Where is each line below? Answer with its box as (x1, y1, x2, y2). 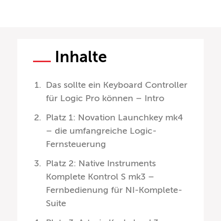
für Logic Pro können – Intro (46, 93, 165, 104)
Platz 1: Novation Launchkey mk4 (46, 112, 184, 123)
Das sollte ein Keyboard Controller (46, 80, 188, 90)
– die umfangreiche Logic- (46, 126, 157, 136)
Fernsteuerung (46, 139, 107, 149)
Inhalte (55, 48, 107, 66)
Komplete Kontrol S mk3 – (46, 172, 155, 182)
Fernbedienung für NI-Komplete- (46, 185, 183, 195)
